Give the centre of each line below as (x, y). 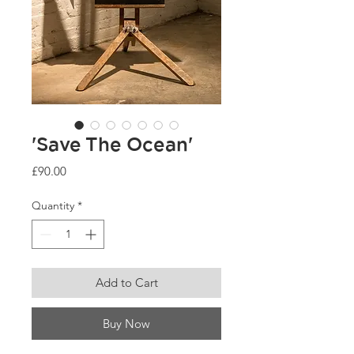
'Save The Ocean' (112, 146)
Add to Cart (126, 283)
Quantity (53, 206)
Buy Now (126, 324)
